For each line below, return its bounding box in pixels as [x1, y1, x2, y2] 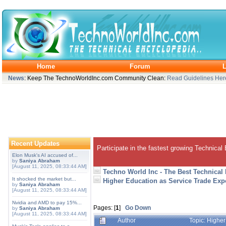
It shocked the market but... [12, 176, 76, 182]
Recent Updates [11, 140, 60, 147]
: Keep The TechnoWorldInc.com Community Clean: [24, 75, 167, 81]
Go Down [125, 204, 151, 211]
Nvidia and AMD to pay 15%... [12, 200, 82, 205]
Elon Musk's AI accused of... [12, 152, 78, 158]
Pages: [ [93, 204, 116, 211]
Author [118, 217, 136, 223]
